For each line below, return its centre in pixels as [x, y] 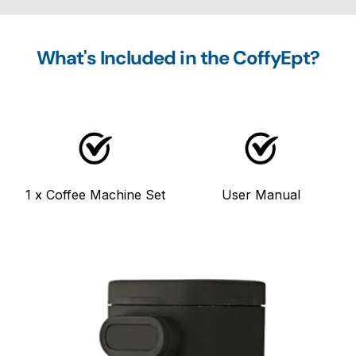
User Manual [261, 194]
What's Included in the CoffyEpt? [178, 57]
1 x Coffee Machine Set [95, 194]
